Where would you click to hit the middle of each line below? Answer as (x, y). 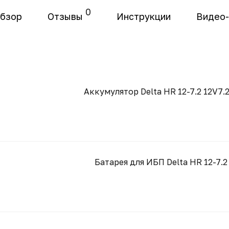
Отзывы (65, 16)
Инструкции (144, 16)
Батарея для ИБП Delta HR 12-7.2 (161, 162)
